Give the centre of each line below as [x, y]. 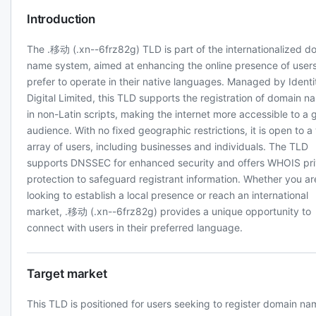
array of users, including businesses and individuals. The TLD [168, 146]
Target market [67, 274]
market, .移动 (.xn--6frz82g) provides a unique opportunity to [169, 211]
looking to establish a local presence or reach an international [168, 195]
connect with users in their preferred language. [135, 227]
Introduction [61, 19]
